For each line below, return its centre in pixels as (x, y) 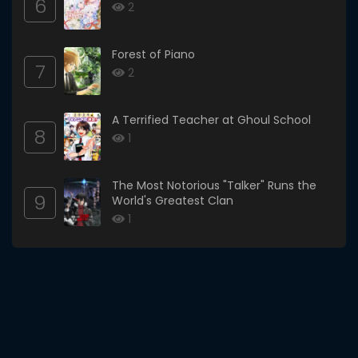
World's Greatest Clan (173, 201)
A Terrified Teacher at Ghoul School (211, 120)
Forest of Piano (153, 55)
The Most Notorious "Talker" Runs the (214, 186)
